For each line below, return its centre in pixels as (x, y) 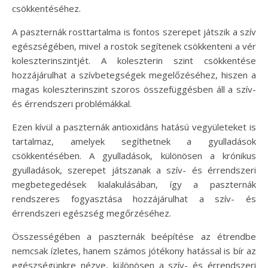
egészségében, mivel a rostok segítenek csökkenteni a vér (134, 46)
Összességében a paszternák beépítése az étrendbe (134, 236)
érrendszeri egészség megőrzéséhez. (92, 213)
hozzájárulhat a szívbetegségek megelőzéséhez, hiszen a (134, 74)
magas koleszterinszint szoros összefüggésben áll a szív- (134, 89)
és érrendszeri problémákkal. (72, 103)
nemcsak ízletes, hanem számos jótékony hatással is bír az (134, 250)
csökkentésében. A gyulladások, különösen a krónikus (134, 155)
